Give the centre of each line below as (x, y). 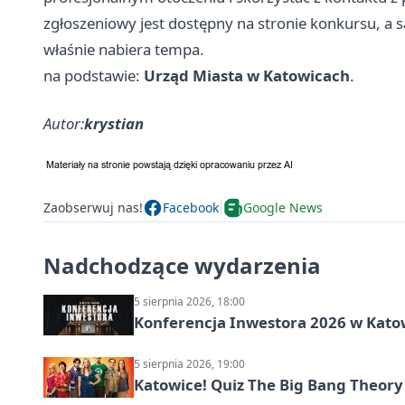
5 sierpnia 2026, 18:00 (189, 301)
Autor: (64, 123)
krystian (114, 123)
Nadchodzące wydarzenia (182, 265)
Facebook (191, 208)
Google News (283, 208)
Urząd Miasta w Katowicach (247, 75)
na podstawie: (94, 75)
